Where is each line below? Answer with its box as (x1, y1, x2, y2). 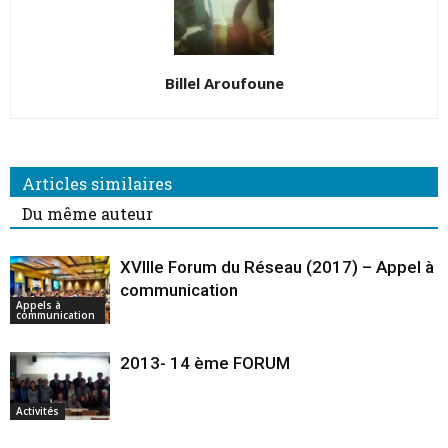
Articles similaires (22, 172, 172, 194)
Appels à (16, 298, 61, 313)
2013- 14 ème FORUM (120, 352, 290, 373)
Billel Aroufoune (164, 72, 284, 93)
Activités (16, 404, 59, 419)
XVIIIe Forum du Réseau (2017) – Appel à (120, 256, 434, 277)
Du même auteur (22, 202, 153, 224)
